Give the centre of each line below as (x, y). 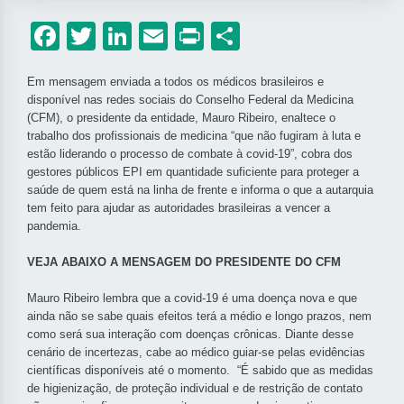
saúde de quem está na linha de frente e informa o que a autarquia (200, 190)
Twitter (141, 36)
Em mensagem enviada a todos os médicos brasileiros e (175, 82)
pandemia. (54, 226)
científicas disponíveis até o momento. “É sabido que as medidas (200, 371)
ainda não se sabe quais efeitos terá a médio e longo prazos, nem (199, 317)
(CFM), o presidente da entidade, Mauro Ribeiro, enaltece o (181, 118)
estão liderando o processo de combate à (137, 154)
